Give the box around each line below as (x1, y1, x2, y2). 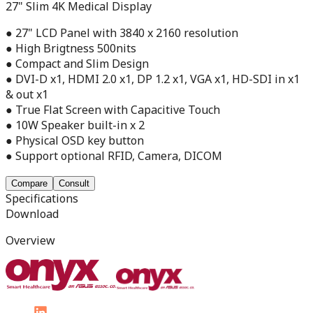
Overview (6, 232, 55, 248)
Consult (59, 177, 89, 189)
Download (6, 205, 59, 221)
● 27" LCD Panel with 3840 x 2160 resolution (6, 24, 238, 41)
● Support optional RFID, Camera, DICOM (6, 147, 222, 163)
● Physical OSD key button (6, 132, 144, 148)
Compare (11, 177, 48, 189)
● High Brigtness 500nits (6, 40, 136, 56)
